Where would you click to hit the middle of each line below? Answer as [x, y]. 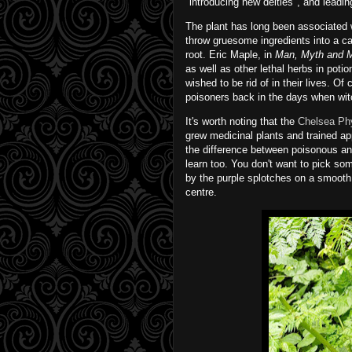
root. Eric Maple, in [230, 54]
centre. [203, 192]
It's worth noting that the [242, 121]
